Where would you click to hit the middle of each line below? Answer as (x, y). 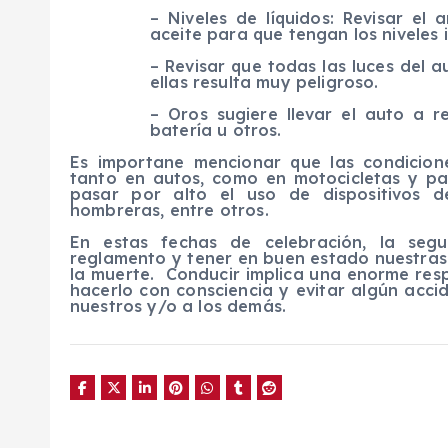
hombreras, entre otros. (169, 210)
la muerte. (112, 274)
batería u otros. (216, 130)
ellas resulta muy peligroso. (264, 82)
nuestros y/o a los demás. (178, 306)
